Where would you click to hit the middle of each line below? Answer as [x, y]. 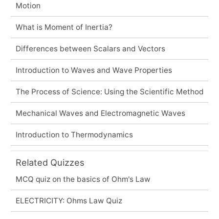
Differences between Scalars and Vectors [90, 48]
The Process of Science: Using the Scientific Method [109, 91]
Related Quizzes [50, 162]
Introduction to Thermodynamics [74, 134]
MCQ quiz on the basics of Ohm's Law [83, 179]
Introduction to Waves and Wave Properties [94, 70]
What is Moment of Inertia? [64, 27]
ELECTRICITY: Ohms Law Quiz [69, 200]
